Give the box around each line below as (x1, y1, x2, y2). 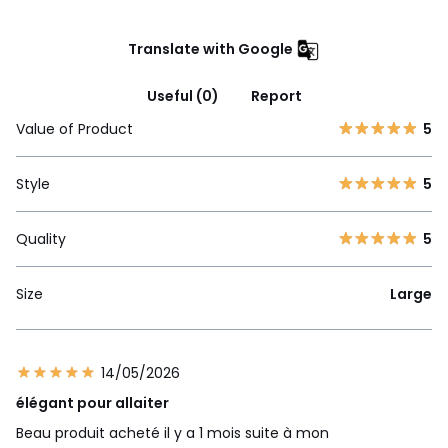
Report (250, 85, 302, 106)
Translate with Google (128, 38, 293, 59)
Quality (16, 228, 66, 249)
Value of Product (16, 118, 133, 139)
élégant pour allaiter (16, 392, 169, 413)
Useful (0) (146, 85, 219, 106)
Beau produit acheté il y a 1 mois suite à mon (16, 422, 329, 443)
